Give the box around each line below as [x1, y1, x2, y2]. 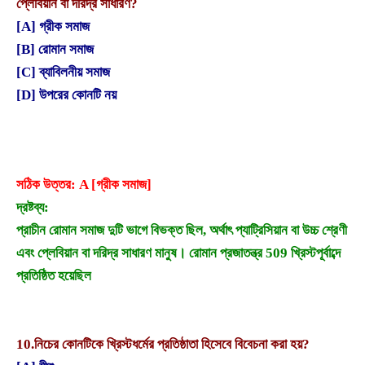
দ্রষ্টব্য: [16, 200, 49, 216]
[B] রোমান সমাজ [16, 42, 94, 58]
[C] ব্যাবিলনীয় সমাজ [16, 64, 110, 81]
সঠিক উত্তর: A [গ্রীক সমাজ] [16, 177, 152, 193]
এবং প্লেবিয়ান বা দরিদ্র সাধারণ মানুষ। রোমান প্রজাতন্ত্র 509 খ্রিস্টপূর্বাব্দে [16, 245, 341, 262]
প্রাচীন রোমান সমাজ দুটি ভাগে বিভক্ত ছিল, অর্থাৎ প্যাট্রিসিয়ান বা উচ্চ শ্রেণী [16, 222, 347, 239]
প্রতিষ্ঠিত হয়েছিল [16, 268, 91, 284]
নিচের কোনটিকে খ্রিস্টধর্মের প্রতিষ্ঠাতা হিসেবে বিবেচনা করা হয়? [34, 336, 310, 352]
